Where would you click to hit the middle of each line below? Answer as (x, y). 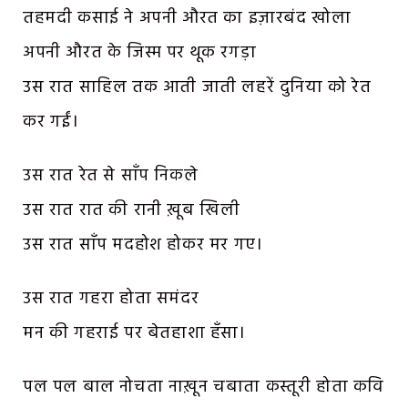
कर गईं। (51, 122)
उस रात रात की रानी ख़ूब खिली (132, 211)
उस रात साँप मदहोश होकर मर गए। (143, 245)
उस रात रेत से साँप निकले (111, 176)
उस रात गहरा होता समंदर (111, 299)
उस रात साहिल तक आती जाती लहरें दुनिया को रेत (197, 88)
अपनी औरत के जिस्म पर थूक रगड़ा (140, 53)
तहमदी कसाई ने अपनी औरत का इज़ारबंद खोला (187, 19)
